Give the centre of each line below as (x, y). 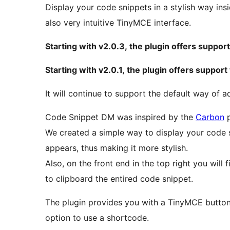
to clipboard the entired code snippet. (119, 179)
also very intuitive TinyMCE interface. (118, 23)
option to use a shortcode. (97, 218)
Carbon (210, 117)
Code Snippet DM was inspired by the (120, 117)
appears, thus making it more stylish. (117, 148)
